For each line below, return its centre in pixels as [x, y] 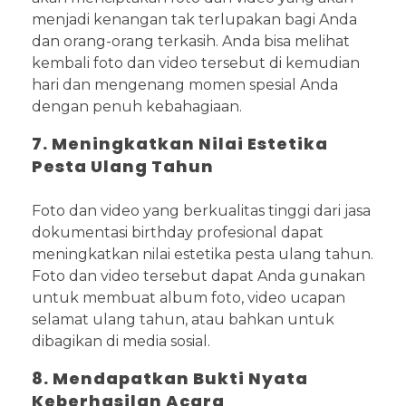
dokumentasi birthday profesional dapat [178, 232]
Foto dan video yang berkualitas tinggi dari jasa [201, 210]
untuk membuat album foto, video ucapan [188, 297]
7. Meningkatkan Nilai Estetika [180, 143]
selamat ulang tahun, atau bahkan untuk [183, 319]
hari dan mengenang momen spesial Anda [185, 84]
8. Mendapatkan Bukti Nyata [170, 378]
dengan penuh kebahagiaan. [137, 106]
